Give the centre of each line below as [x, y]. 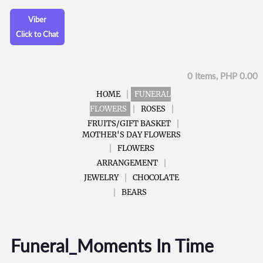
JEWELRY [101, 177]
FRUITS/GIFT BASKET [129, 123]
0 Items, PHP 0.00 [222, 75]
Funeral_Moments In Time [112, 245]
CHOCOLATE [156, 177]
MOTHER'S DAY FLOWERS [131, 134]
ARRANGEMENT [127, 163]
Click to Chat [38, 34]
